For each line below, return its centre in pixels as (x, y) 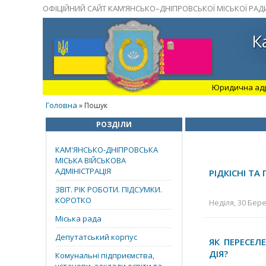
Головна (61, 105)
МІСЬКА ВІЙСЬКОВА (91, 160)
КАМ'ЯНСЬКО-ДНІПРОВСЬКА (107, 150)
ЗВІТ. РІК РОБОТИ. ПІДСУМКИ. (109, 189)
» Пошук (92, 105)
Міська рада (78, 218)
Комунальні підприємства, (105, 255)
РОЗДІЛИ (114, 124)
